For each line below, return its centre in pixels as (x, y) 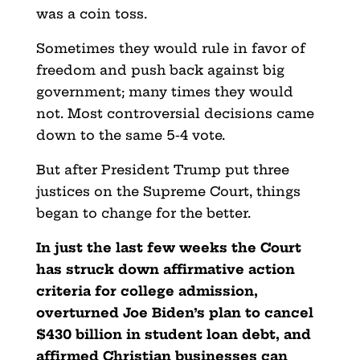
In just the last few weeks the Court (168, 247)
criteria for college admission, (147, 290)
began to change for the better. (143, 213)
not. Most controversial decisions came (175, 113)
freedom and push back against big (160, 70)
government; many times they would (164, 91)
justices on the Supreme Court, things (168, 191)
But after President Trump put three (162, 169)
